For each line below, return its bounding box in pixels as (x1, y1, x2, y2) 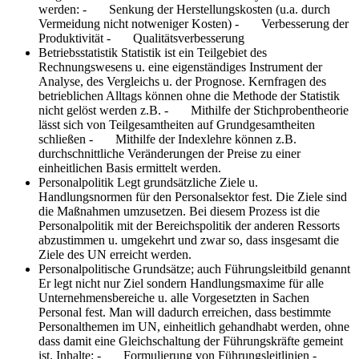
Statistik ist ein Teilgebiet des (121, 45, 267, 59)
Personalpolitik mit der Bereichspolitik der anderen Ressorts (38, 218, 340, 232)
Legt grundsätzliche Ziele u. (117, 175, 258, 189)
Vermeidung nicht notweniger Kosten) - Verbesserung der (38, 16, 349, 30)
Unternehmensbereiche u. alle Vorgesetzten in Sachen (38, 290, 309, 305)
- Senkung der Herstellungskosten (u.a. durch (83, 2, 330, 16)
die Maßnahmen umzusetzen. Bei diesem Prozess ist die (38, 204, 320, 218)
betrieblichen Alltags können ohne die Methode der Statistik (38, 88, 340, 103)
